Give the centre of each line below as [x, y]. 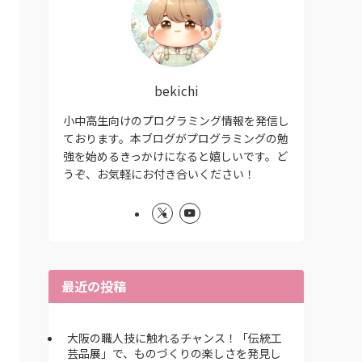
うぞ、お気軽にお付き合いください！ [159, 173]
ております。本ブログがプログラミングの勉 [176, 138]
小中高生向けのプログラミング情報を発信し [176, 120]
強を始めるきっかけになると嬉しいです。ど [175, 156]
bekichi [176, 90]
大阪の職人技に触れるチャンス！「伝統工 [175, 338]
